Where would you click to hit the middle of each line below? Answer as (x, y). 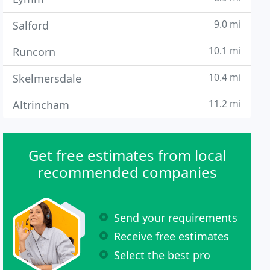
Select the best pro (162, 255)
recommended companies (127, 172)
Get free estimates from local (127, 155)
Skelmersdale (47, 78)
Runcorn (34, 52)
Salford (31, 25)
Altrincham (41, 105)
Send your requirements (176, 217)
